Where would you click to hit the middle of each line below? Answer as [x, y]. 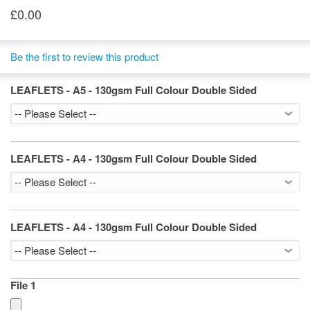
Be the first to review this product [84, 56]
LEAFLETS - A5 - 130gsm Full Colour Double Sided [134, 90]
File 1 [23, 285]
